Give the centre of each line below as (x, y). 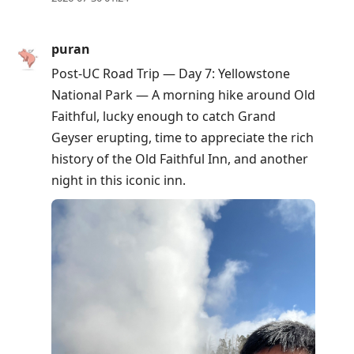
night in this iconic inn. (119, 180)
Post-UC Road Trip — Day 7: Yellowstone (171, 73)
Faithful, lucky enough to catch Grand (164, 116)
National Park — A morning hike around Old (183, 94)
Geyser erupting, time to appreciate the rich (183, 137)
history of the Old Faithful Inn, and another (180, 158)
